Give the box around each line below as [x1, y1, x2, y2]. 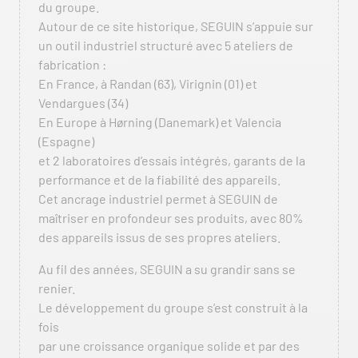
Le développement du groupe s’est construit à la [38, 300, 308, 315]
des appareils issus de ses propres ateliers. [38, 229, 280, 245]
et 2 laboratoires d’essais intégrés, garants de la [38, 153, 305, 168]
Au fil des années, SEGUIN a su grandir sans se [38, 261, 296, 276]
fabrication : [38, 57, 106, 72]
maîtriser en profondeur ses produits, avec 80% [38, 210, 304, 225]
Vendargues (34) [38, 95, 128, 110]
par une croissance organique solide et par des [38, 338, 300, 353]
